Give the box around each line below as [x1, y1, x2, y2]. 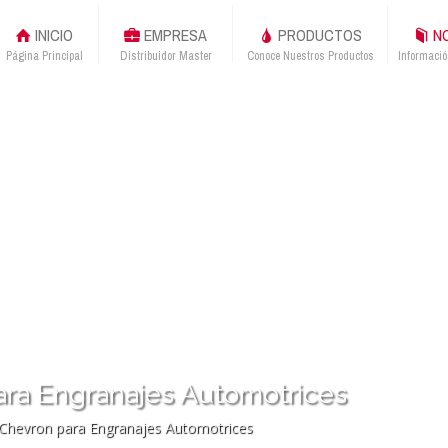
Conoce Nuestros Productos [246, 48, 374, 64]
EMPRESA [140, 24, 207, 46]
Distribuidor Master [119, 48, 212, 64]
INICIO [31, 24, 73, 46]
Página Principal [5, 48, 83, 64]
